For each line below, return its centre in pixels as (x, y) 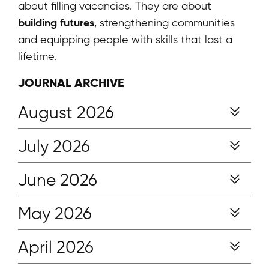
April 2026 (56, 246)
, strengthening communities (165, 23)
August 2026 (66, 112)
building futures (56, 23)
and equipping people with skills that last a (125, 40)
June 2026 (58, 179)
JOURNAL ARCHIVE (71, 83)
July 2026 (54, 146)
